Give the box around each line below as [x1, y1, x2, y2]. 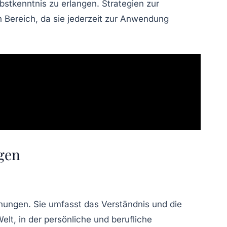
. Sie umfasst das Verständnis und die [28, 199, 182, 210]
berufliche [111, 214, 152, 225]
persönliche [44, 214, 91, 225]
